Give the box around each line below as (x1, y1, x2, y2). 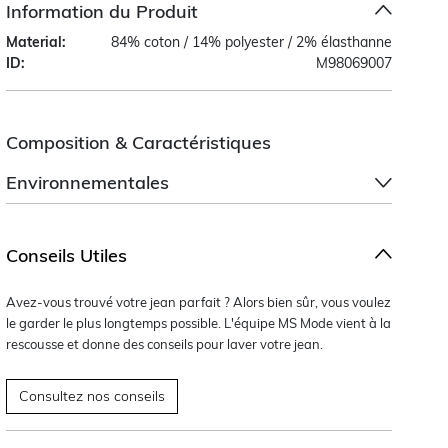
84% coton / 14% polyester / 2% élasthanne (111, 32, 392, 51)
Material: (6, 32, 67, 51)
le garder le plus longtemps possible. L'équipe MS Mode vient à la (6, 314, 392, 331)
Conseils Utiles (6, 243, 128, 267)
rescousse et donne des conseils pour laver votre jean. (6, 335, 324, 352)
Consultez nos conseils (19, 386, 166, 405)
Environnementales (6, 170, 170, 194)
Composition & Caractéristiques (6, 130, 272, 154)
